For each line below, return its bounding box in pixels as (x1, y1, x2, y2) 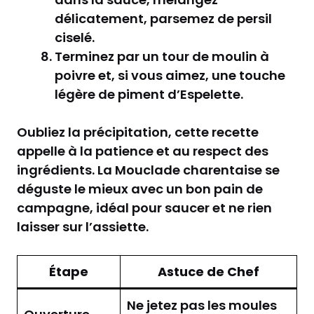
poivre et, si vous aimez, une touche (55, 66, 285, 84)
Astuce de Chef (158, 262, 259, 280)
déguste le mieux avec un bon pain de (17, 179, 263, 198)
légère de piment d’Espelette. (55, 85, 243, 103)
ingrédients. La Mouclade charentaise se (17, 161, 280, 179)
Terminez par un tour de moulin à (55, 47, 269, 65)
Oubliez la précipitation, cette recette (17, 123, 259, 141)
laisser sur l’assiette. (17, 217, 149, 235)
